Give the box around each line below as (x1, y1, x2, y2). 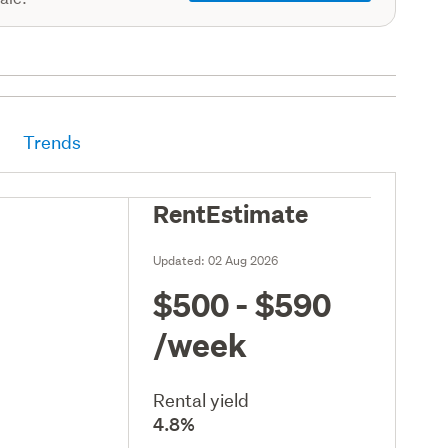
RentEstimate (153, 196, 309, 229)
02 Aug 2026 (208, 251, 279, 269)
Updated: (153, 251, 209, 269)
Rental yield (153, 388, 250, 412)
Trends (23, 130, 82, 154)
